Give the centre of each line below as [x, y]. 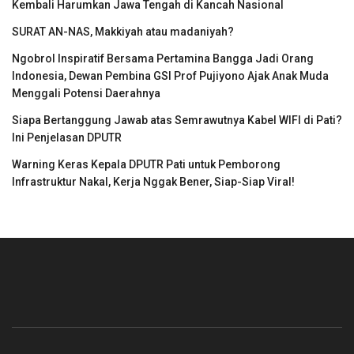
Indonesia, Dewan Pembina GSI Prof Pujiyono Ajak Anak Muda [170, 76]
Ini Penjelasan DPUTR [67, 137]
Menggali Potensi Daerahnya [86, 93]
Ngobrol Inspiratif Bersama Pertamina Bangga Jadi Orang [163, 58]
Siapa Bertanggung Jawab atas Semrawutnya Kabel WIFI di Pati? [177, 120]
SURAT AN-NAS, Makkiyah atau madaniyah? [123, 32]
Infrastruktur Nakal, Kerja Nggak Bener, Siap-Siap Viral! [153, 182]
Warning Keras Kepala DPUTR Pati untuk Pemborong [146, 164]
